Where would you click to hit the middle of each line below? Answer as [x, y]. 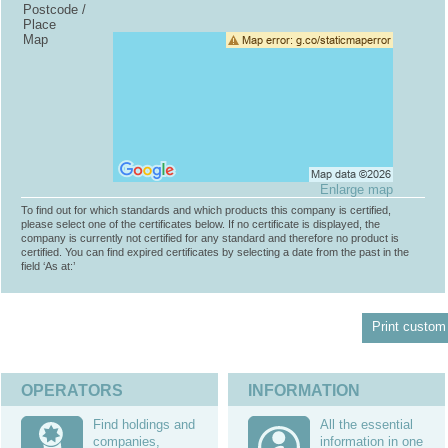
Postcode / [54, 9]
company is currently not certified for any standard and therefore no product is [210, 238]
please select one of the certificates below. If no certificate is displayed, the [200, 224]
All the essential [366, 424]
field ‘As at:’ [48, 266]
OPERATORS [72, 390]
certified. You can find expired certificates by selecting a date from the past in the [215, 252]
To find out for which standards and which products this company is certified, [206, 210]
